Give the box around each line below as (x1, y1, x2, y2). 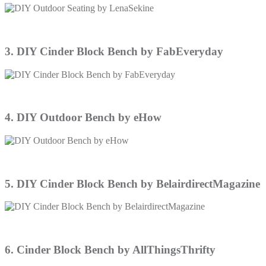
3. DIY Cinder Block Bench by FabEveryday (5, 45, 223, 58)
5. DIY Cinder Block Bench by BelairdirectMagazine (5, 177, 260, 190)
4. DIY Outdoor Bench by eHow (5, 111, 161, 124)
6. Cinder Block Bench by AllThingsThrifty (5, 243, 216, 256)
